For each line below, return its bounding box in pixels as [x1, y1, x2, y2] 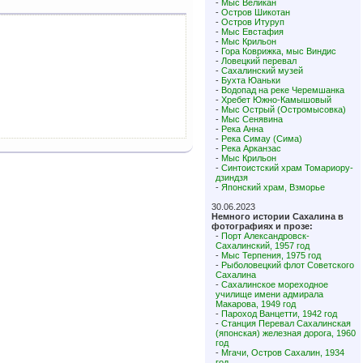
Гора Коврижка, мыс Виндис [221, 46, 336, 56]
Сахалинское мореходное [221, 280, 328, 289]
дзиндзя [216, 173, 248, 182]
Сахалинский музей [221, 66, 303, 75]
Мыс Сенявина [221, 114, 283, 124]
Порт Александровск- [221, 231, 310, 241]
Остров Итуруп [221, 17, 284, 27]
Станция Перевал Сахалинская [221, 318, 351, 328]
